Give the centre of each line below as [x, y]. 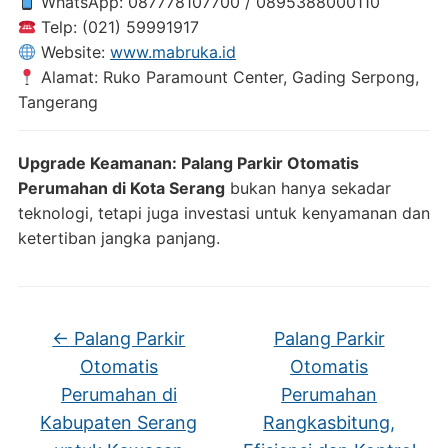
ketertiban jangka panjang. [118, 238]
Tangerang [57, 102]
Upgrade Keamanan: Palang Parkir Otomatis [188, 163]
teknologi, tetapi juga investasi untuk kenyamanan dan [223, 213]
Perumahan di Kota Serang [121, 188]
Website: [73, 52]
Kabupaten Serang [119, 422]
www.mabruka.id [173, 52]
